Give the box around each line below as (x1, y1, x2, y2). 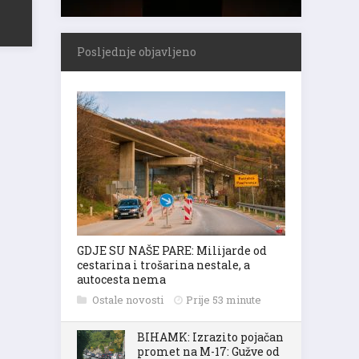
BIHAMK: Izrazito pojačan (137, 329, 284, 345)
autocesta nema (77, 272, 166, 287)
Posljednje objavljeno (77, 44, 196, 59)
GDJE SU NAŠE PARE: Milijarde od (77, 243, 267, 258)
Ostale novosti (92, 292, 166, 307)
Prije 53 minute (186, 292, 261, 307)
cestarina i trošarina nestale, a (77, 257, 250, 272)
